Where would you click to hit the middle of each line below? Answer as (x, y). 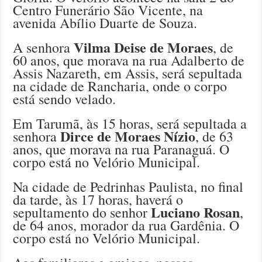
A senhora (44, 48)
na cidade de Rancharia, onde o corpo (120, 86)
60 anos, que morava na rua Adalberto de (129, 61)
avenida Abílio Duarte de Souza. (105, 23)
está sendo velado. (65, 99)
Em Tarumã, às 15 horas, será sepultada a (130, 124)
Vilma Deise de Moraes (144, 47)
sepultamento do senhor (82, 213)
